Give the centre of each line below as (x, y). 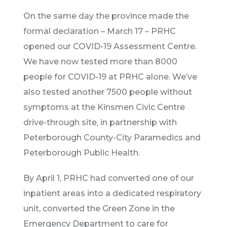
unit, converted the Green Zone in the (99, 209)
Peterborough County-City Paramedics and (112, 138)
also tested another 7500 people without (108, 92)
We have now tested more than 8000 (100, 62)
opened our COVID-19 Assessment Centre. (110, 46)
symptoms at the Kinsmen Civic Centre (104, 107)
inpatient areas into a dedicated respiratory (112, 193)
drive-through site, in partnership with (100, 122)
